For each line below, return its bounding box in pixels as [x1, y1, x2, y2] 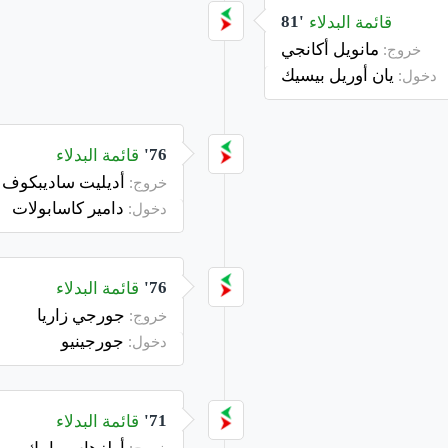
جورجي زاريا [37, 303, 129, 326]
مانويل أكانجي [281, 37, 383, 60]
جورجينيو [61, 329, 128, 352]
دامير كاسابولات [12, 196, 128, 219]
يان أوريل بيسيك [281, 63, 398, 86]
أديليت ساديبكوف [2, 170, 129, 193]
